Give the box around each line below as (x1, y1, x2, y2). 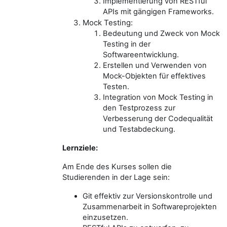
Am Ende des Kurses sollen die (62, 162, 172, 171)
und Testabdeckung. (103, 125, 175, 134)
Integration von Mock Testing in (103, 93, 213, 102)
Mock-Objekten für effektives (103, 71, 206, 81)
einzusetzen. (83, 213, 128, 222)
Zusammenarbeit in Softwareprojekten (83, 202, 217, 211)
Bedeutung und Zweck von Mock (103, 29, 220, 38)
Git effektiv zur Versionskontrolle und (83, 192, 212, 201)
